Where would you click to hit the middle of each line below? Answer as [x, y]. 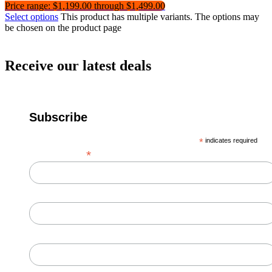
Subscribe [58, 117]
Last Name [50, 237]
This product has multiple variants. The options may [160, 16]
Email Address [58, 153]
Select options [32, 16]
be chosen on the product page [63, 27]
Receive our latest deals [78, 65]
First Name [50, 196]
